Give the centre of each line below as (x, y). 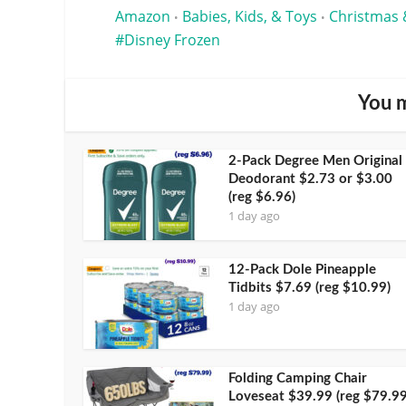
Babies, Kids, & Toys (250, 16)
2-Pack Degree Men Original (315, 160)
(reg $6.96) (262, 197)
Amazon (143, 16)
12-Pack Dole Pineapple (302, 269)
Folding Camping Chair (298, 378)
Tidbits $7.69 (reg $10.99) (309, 287)
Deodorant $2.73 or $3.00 (310, 179)
